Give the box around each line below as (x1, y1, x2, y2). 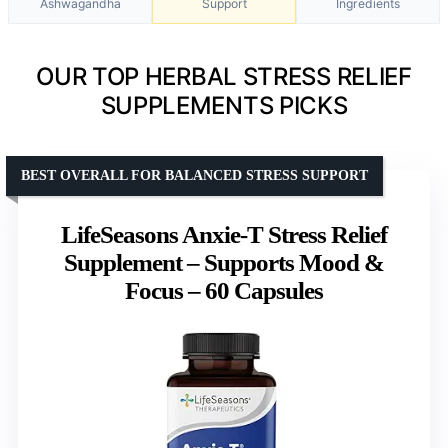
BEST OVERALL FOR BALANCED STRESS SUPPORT (21, 167, 368, 183)
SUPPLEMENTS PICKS (100, 90, 348, 120)
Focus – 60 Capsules (125, 276, 323, 304)
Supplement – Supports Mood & (64, 248, 384, 276)
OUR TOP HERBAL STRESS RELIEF (36, 61, 412, 91)
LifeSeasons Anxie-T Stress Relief (61, 220, 387, 248)
